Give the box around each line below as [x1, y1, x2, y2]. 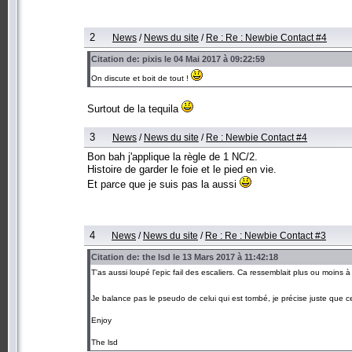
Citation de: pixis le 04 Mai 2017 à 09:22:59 [91, 53, 265, 64]
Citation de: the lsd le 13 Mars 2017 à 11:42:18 [91, 251, 278, 262]
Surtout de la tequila [87, 102, 181, 115]
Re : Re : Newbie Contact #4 [206, 31, 327, 42]
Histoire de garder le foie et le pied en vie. [87, 163, 277, 175]
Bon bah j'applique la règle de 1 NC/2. [87, 150, 258, 163]
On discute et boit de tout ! [91, 73, 191, 82]
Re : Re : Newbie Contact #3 [205, 229, 326, 240]
